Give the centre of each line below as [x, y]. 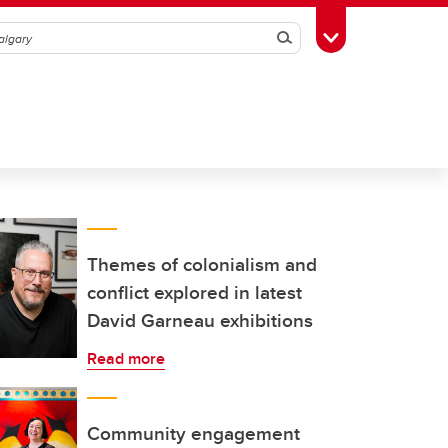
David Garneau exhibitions [200, 320]
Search [311, 38]
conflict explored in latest [194, 292]
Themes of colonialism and [202, 264]
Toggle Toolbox [381, 36]
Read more [126, 358]
